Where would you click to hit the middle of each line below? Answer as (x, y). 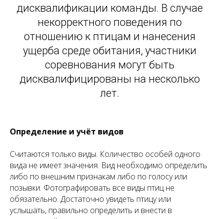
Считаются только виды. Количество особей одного (105, 154)
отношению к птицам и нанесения (109, 36)
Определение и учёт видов (67, 131)
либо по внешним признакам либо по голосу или (99, 176)
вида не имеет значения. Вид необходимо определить (109, 165)
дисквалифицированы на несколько (109, 79)
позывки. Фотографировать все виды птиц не (92, 187)
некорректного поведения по (109, 22)
